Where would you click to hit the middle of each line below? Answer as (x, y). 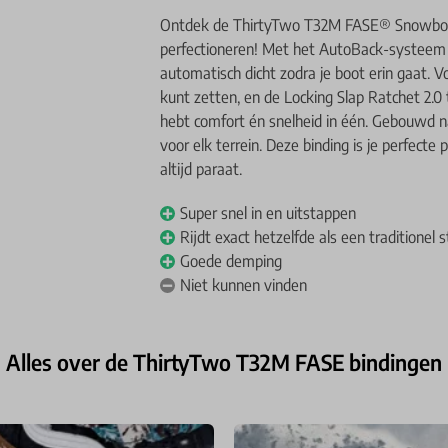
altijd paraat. (201, 169)
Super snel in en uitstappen (268, 213)
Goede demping (231, 261)
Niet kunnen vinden (244, 285)
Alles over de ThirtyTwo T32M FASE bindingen (224, 362)
